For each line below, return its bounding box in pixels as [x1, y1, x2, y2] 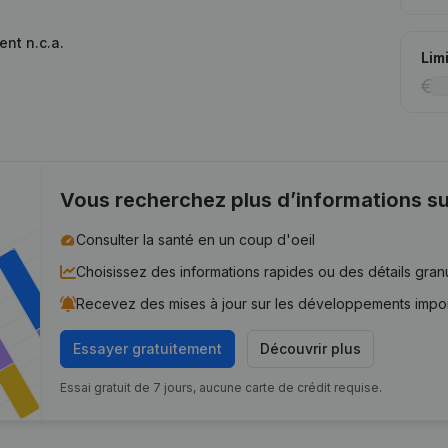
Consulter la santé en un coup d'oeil [76, 231, 316, 248]
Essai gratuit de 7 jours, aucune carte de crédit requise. [60, 380, 383, 395]
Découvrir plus [260, 340, 362, 357]
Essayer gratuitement [73, 340, 223, 357]
